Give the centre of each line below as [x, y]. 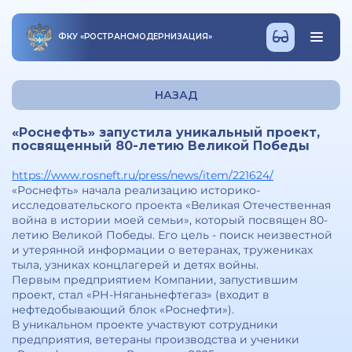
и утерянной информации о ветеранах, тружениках [162, 250]
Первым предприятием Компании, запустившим [155, 280]
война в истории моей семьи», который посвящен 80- [170, 220]
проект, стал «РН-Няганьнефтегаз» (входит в [141, 295]
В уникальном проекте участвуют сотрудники [145, 324]
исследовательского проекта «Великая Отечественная [171, 205]
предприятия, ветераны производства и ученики [156, 339]
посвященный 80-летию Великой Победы [161, 146]
